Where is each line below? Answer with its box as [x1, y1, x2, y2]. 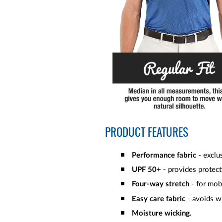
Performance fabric [132, 151, 196, 159]
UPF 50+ [132, 166, 161, 174]
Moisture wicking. [132, 209, 194, 217]
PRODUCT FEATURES [105, 127, 188, 139]
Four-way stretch [132, 180, 191, 188]
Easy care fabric [132, 195, 185, 203]
